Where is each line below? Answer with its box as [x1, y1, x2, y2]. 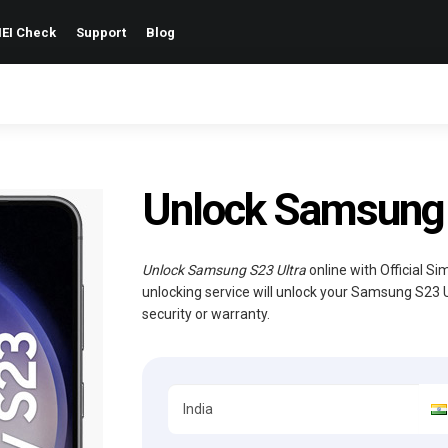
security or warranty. [141, 306, 270, 322]
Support [76, 25, 126, 40]
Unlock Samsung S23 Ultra [141, 262, 306, 278]
